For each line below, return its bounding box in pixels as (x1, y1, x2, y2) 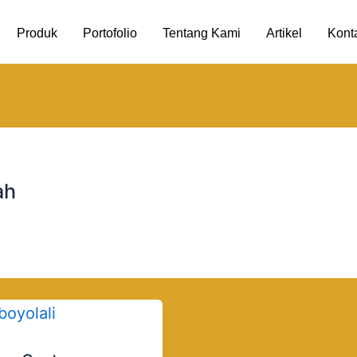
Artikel (266, 25, 302, 40)
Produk (17, 25, 57, 40)
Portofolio (83, 25, 137, 40)
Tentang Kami (163, 25, 241, 40)
